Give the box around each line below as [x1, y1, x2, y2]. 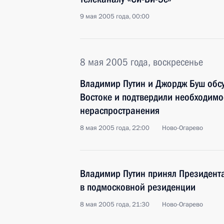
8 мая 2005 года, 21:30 [80, 200, 149, 209]
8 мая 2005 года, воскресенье [80, 56, 203, 68]
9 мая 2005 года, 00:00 [80, 12, 149, 21]
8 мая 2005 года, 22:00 [80, 123, 149, 132]
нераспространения [80, 104, 159, 116]
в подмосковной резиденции [80, 181, 195, 193]
